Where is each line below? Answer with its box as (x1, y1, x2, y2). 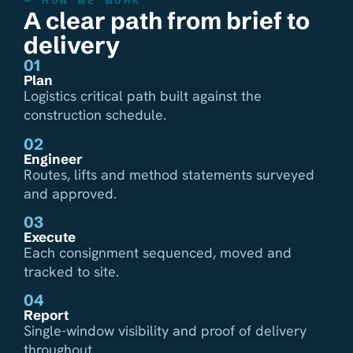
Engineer (24, 150, 83, 167)
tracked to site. (24, 262, 119, 281)
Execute (24, 228, 76, 245)
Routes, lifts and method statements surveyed (24, 165, 314, 184)
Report (24, 307, 69, 324)
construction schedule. (24, 106, 166, 124)
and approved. (24, 184, 117, 203)
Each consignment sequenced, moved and (24, 243, 292, 262)
